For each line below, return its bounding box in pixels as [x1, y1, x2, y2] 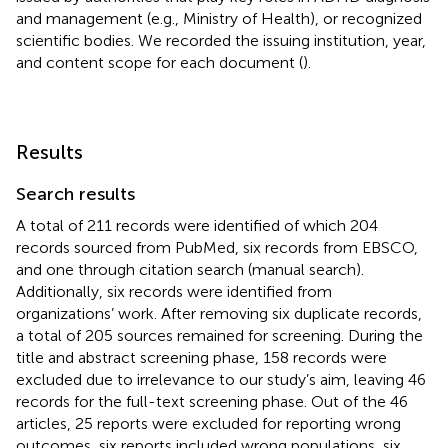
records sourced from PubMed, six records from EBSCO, [16, 237, 418, 257]
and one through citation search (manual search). [16, 259, 364, 279]
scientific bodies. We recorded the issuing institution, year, [16, 30, 426, 50]
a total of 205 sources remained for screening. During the [16, 325, 423, 345]
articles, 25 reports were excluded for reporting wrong [16, 413, 401, 433]
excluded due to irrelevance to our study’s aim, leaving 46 [16, 369, 426, 389]
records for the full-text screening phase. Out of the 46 [16, 391, 408, 411]
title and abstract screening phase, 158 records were [16, 347, 387, 367]
